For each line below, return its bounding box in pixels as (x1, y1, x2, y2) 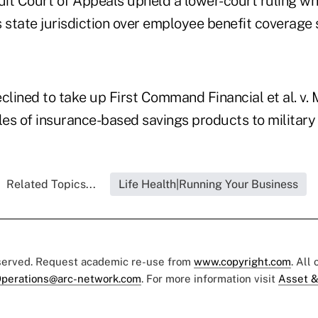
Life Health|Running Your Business (118, 177, 298, 192)
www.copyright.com (194, 256, 291, 268)
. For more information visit (141, 273, 278, 285)
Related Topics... (6, 177, 96, 192)
